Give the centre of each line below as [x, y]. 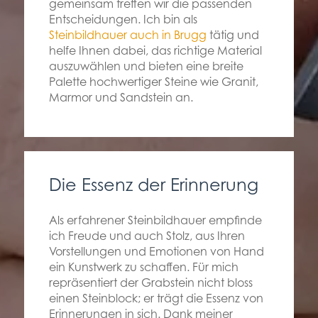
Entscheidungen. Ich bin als [123, 20]
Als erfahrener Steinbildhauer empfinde [155, 220]
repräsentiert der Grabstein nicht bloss [150, 283]
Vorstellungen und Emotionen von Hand [156, 252]
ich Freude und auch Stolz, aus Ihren [147, 236]
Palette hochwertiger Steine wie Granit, [153, 82]
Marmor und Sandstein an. [121, 98]
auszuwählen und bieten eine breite [146, 66]
